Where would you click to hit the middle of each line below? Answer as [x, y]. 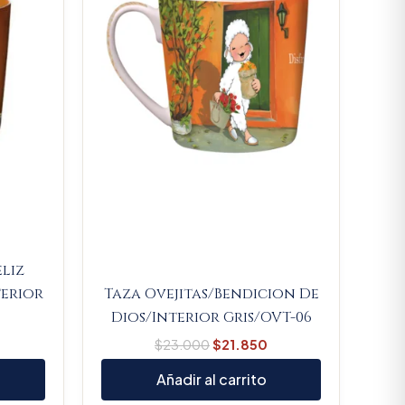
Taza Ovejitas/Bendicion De [211, 293]
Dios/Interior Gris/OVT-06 [211, 317]
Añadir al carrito [211, 380]
